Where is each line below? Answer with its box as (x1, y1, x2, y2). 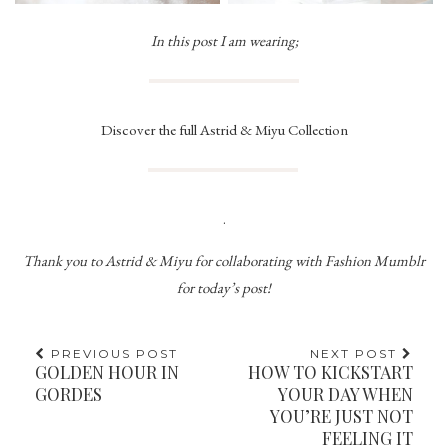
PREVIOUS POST (46, 345, 178, 361)
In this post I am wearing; (150, 30, 298, 50)
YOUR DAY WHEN (278, 382, 413, 405)
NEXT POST (310, 345, 402, 361)
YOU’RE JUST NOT (270, 404, 413, 427)
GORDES (35, 382, 102, 405)
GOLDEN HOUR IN (35, 360, 179, 383)
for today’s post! (177, 277, 271, 297)
